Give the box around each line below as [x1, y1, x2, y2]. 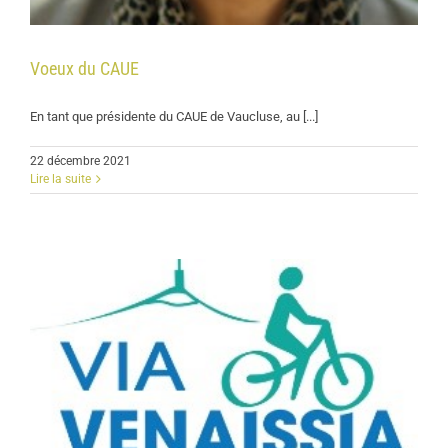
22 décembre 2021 [30, 153, 131, 168]
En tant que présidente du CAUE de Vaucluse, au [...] [30, 108, 318, 124]
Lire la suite [30, 171, 91, 186]
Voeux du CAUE [30, 57, 139, 79]
